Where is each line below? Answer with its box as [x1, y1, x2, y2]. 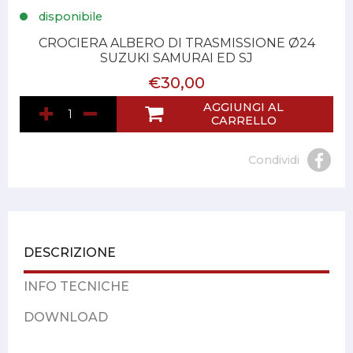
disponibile [35, 9, 102, 24]
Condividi [248, 152, 299, 167]
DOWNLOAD [24, 310, 108, 325]
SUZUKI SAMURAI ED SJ [100, 50, 253, 66]
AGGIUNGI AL [203, 100, 284, 115]
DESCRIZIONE [24, 245, 116, 261]
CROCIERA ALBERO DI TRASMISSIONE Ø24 [38, 35, 315, 51]
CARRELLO [210, 113, 277, 128]
